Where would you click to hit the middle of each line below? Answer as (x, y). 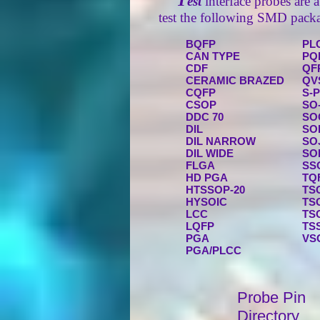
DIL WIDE (210, 153)
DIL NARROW (221, 141)
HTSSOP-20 (215, 190)
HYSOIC (206, 202)
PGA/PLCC (214, 250)
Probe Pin (271, 297)
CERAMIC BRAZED (235, 80)
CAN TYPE (213, 56)
